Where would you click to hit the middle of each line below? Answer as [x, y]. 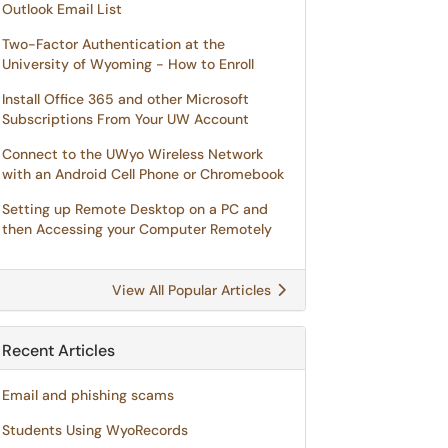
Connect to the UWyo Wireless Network [132, 154]
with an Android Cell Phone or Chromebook [143, 174]
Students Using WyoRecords [95, 430]
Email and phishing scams [88, 395]
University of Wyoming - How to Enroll [128, 64]
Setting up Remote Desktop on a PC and [135, 209]
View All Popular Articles [193, 290]
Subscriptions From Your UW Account [125, 119]
